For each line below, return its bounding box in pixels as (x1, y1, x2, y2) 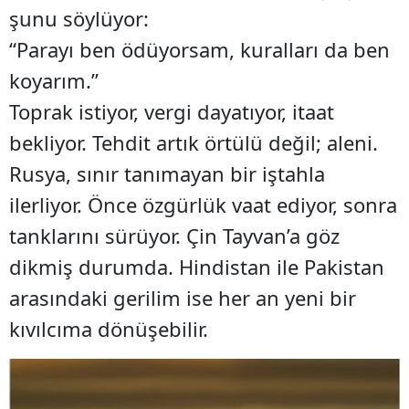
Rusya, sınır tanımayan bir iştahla (9, 159, 325, 187)
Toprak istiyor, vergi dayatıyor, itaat (9, 97, 334, 125)
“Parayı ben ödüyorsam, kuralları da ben (9, 35, 390, 63)
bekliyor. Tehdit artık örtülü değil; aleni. (9, 128, 378, 156)
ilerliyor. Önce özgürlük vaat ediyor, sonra (9, 190, 397, 218)
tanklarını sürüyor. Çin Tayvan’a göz (9, 221, 340, 249)
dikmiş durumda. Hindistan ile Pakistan (9, 252, 384, 280)
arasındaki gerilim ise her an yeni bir (9, 283, 356, 311)
